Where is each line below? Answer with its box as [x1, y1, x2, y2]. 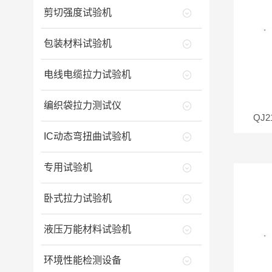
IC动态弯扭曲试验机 [43, 131, 131, 141]
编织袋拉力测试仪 [43, 100, 121, 110]
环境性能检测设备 [43, 255, 121, 265]
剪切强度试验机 [43, 7, 112, 18]
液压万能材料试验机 [43, 224, 131, 234]
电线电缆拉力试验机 [43, 69, 131, 80]
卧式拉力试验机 [43, 193, 112, 203]
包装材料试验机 [43, 38, 112, 49]
